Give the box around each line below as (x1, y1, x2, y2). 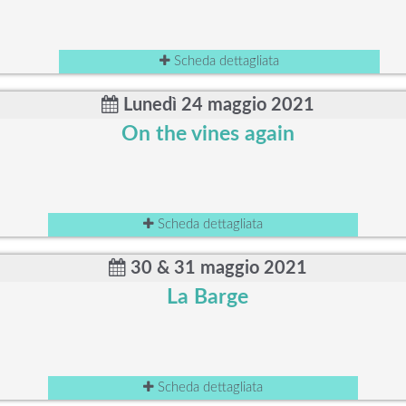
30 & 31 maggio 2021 (125, 259, 307, 277)
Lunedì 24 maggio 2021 (118, 96, 314, 114)
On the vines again (121, 124, 295, 144)
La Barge (167, 287, 248, 307)
